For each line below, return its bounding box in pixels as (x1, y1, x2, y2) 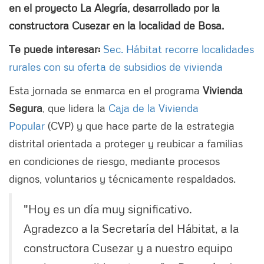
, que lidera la (42, 101, 108, 114)
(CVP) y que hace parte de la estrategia (45, 118, 235, 132)
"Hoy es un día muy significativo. (24, 201, 192, 216)
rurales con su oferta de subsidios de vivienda (9, 60, 223, 73)
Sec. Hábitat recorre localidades (103, 42, 254, 55)
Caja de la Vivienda (108, 101, 199, 114)
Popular (9, 118, 45, 132)
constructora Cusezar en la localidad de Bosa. (9, 18, 224, 32)
